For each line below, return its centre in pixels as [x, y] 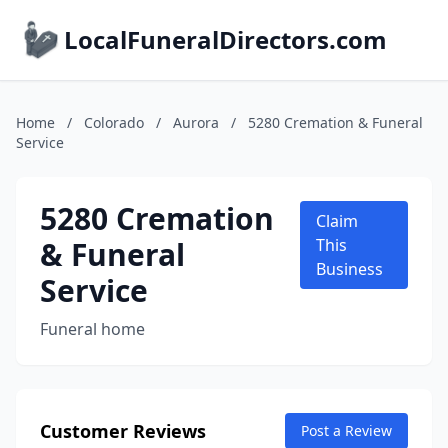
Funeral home [92, 329]
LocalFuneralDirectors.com [225, 39]
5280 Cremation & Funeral [335, 122]
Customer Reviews [123, 431]
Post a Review [346, 430]
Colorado [114, 122]
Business [349, 269]
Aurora [196, 122]
